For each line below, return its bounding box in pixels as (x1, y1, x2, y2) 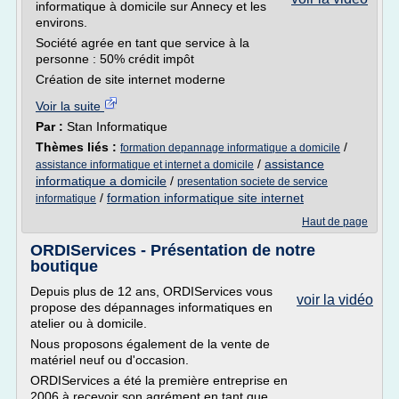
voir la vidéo (297, 292, 373, 307)
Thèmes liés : (36, 140, 120, 154)
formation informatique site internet (107, 191, 304, 205)
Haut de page (302, 216, 368, 228)
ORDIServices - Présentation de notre (30, 241, 315, 259)
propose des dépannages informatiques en (30, 300, 273, 314)
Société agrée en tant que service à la (36, 36, 249, 50)
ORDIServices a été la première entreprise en (30, 373, 288, 387)
